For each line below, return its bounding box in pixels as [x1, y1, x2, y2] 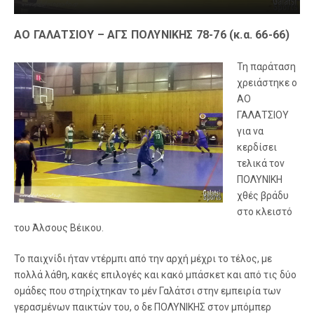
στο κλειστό [237, 205, 292, 217]
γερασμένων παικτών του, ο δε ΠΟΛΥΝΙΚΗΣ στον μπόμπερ [14, 301, 271, 313]
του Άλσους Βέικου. [14, 221, 104, 233]
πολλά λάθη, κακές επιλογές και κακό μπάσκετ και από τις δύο [14, 268, 296, 280]
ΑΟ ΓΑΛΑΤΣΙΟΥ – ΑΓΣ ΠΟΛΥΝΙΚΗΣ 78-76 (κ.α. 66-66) [14, 27, 290, 41]
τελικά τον [237, 157, 285, 169]
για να [237, 125, 264, 137]
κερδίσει [237, 141, 277, 153]
